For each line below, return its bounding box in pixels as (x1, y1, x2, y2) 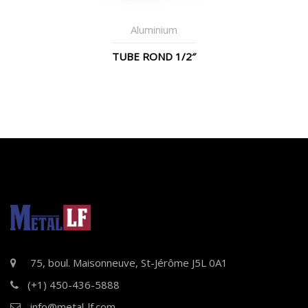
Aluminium (131, 22, 177, 36)
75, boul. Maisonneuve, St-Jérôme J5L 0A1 (30, 256, 228, 270)
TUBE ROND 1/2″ (112, 49, 196, 63)
